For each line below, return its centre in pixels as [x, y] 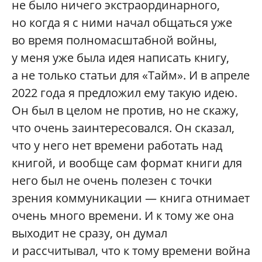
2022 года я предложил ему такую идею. [125, 92]
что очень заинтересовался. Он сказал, [123, 127]
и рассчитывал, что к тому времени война [131, 250]
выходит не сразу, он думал [89, 233]
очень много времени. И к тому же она [123, 215]
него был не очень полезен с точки [112, 180]
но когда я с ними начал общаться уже [122, 22]
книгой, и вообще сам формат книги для [127, 163]
